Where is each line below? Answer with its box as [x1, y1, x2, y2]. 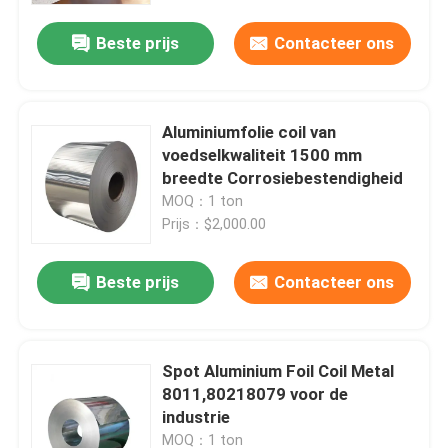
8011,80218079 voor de [162, 384, 349, 405]
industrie [162, 407, 231, 428]
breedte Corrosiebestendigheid [162, 168, 404, 189]
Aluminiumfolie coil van [162, 122, 337, 143]
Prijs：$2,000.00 [162, 216, 267, 233]
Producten [35, 368, 115, 389]
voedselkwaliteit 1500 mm [162, 145, 363, 166]
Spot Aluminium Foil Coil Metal [162, 361, 395, 382]
